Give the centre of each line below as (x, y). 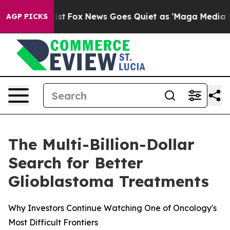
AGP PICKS (27, 16)
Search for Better (76, 163)
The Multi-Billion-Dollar (101, 144)
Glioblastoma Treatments (109, 181)
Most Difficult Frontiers (53, 222)
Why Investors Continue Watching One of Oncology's (112, 208)
